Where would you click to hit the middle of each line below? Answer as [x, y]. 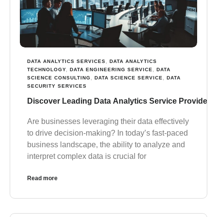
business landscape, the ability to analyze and [106, 145]
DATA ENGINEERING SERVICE [111, 70]
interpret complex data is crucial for [87, 156]
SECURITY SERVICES [57, 86]
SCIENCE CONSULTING [59, 78]
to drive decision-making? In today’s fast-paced [108, 133]
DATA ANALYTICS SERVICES [66, 62]
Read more [42, 178]
